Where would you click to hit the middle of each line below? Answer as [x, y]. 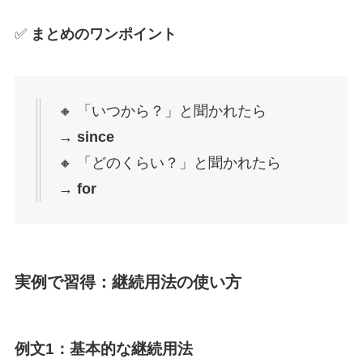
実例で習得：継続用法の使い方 [128, 282]
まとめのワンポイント [103, 34]
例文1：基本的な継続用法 [103, 349]
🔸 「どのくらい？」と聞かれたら [169, 162]
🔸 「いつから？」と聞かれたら [162, 111]
